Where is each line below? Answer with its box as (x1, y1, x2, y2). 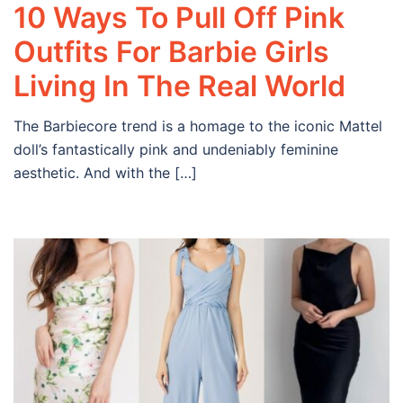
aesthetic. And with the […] (13, 163, 197, 182)
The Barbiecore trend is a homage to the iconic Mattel (13, 116, 382, 135)
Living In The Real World (13, 67, 345, 103)
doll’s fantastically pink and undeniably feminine (13, 139, 338, 158)
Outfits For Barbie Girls (13, 33, 329, 69)
